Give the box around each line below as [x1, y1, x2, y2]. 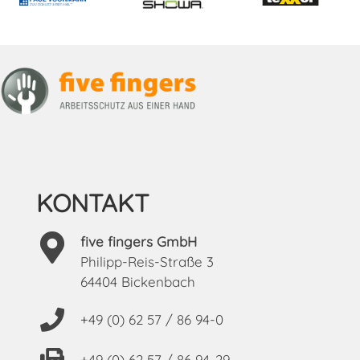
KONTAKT [35, 186, 149, 219]
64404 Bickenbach [80, 272, 195, 290]
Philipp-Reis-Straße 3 [80, 252, 214, 270]
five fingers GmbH [80, 232, 197, 250]
